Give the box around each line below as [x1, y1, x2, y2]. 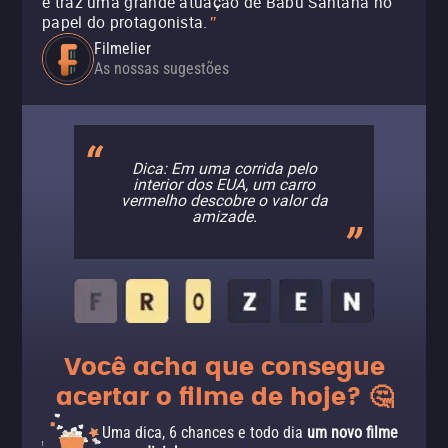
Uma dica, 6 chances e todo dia [102, 423, 307, 442]
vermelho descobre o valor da [120, 189, 328, 211]
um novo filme [307, 423, 398, 442]
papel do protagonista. [42, 11, 208, 33]
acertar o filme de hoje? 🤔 [55, 378, 393, 418]
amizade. [191, 205, 257, 227]
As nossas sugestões [94, 59, 229, 78]
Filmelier [94, 39, 151, 58]
